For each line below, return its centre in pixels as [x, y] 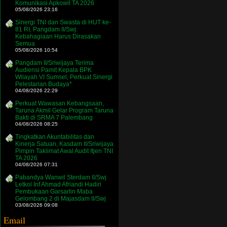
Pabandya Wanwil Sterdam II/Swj [61, 177]
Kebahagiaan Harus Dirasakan [58, 36]
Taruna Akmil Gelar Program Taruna [64, 110]
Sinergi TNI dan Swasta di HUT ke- [63, 22]
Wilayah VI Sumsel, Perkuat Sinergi [64, 77]
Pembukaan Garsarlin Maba [54, 192]
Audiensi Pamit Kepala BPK [53, 70]
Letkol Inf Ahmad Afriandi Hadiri [58, 184]
